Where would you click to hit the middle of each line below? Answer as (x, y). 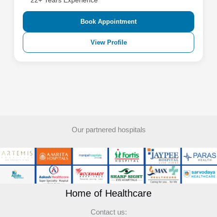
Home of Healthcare (108, 193)
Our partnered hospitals (108, 130)
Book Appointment (108, 22)
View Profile (108, 42)
